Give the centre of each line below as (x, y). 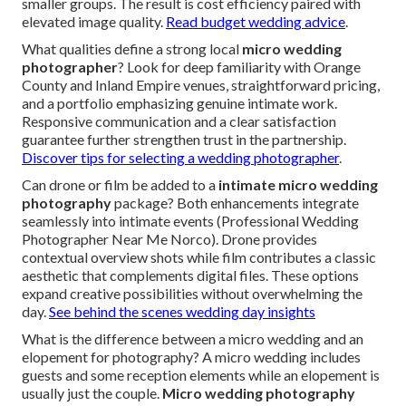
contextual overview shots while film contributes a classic (199, 257)
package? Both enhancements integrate (235, 203)
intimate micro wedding (298, 185)
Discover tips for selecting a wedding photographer (180, 158)
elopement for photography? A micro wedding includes (191, 357)
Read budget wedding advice (256, 22)
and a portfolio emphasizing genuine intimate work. (179, 103)
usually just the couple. (92, 393)
